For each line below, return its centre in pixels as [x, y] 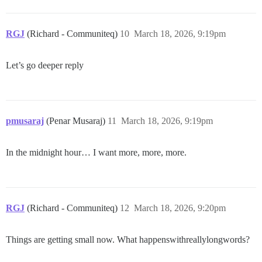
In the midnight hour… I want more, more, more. [96, 152]
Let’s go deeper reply [45, 65]
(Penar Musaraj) [77, 120]
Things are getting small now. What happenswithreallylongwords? [128, 239]
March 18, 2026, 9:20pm [180, 208]
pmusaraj [25, 120]
